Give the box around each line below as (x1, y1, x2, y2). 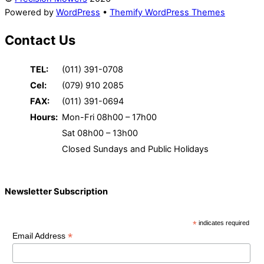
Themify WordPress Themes (110, 6, 225, 18)
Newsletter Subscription (5, 186, 108, 197)
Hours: (30, 111, 60, 123)
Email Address (12, 230, 68, 240)
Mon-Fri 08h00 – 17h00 (62, 111, 157, 123)
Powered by (5, 6, 56, 18)
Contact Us (5, 32, 75, 48)
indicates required (197, 219, 250, 226)
